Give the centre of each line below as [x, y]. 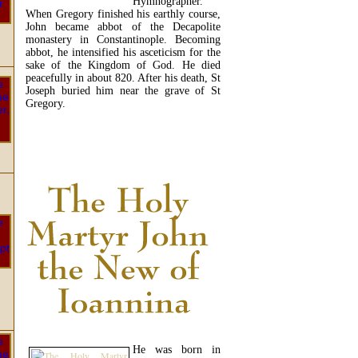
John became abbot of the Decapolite [123, 27]
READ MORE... [123, 136]
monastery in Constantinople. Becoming [123, 40]
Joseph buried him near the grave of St [123, 91]
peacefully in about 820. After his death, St [123, 78]
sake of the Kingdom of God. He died [123, 66]
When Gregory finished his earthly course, [123, 14]
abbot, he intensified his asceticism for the [123, 53]
